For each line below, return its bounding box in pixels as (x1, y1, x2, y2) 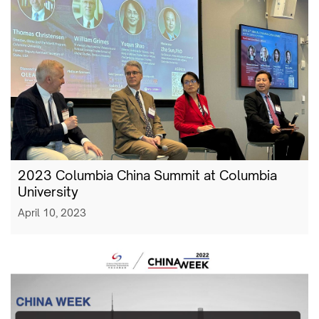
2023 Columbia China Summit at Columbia (18, 167, 277, 183)
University (18, 183, 78, 199)
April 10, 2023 (18, 206, 86, 219)
